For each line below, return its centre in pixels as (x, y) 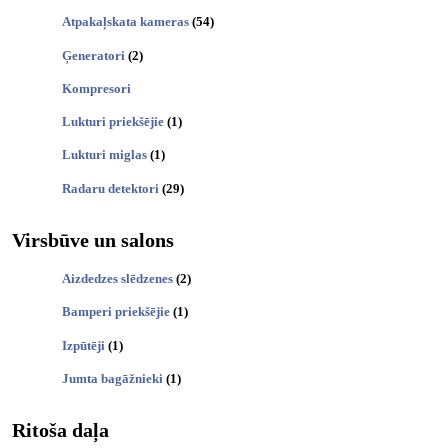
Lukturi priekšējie (113, 122)
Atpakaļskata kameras (125, 22)
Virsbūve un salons (93, 240)
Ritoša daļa (60, 430)
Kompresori (96, 88)
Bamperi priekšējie (116, 312)
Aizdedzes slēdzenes (117, 278)
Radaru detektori (110, 188)
